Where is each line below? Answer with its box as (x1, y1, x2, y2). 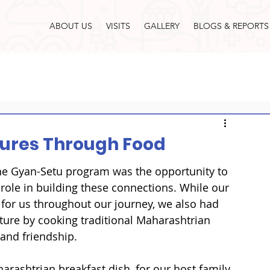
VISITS (105, 20, 130, 31)
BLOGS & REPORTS (193, 20, 269, 31)
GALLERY (143, 20, 180, 31)
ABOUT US (49, 20, 92, 31)
